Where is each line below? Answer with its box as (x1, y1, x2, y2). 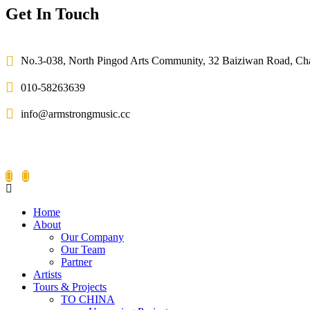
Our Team (61, 244, 105, 255)
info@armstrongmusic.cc (21, 107, 130, 120)
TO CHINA (61, 293, 115, 305)
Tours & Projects (33, 281, 107, 293)
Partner (61, 256, 92, 268)
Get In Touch (6, 5, 99, 23)
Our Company (61, 231, 124, 243)
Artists (33, 268, 62, 280)
